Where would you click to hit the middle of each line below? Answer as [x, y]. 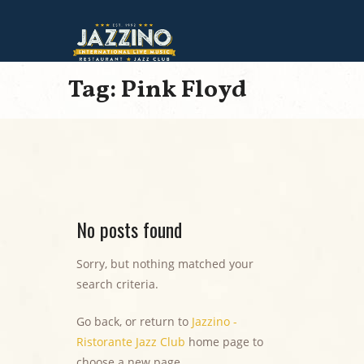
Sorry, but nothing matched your [165, 264]
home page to [224, 342]
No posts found [129, 230]
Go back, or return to [134, 322]
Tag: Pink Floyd [158, 91]
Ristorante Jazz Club [131, 342]
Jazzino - [214, 322]
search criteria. [117, 284]
